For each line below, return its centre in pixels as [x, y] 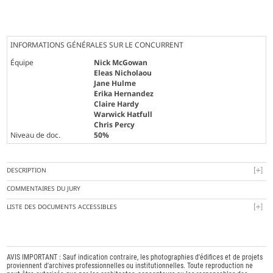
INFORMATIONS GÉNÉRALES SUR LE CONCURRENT [97, 45]
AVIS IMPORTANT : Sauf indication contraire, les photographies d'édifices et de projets [135, 257]
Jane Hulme [115, 83]
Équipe [22, 63]
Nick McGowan [121, 63]
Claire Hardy [117, 104]
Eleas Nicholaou [123, 73]
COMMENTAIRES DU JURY [44, 189]
